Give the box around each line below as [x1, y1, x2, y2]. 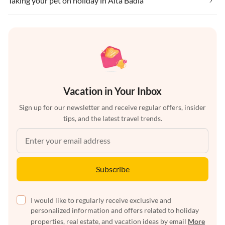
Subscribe [95, 164, 130, 174]
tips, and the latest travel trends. [63, 114, 162, 123]
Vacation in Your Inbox [63, 85, 162, 97]
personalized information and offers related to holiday [31, 206, 199, 215]
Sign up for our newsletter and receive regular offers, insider [19, 103, 206, 112]
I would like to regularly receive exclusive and [31, 196, 171, 205]
